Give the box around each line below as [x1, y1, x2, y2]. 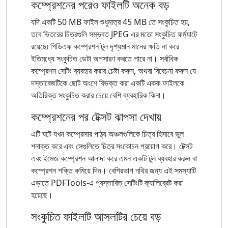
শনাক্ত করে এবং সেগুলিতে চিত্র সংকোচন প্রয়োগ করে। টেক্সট [31, 140, 192, 152]
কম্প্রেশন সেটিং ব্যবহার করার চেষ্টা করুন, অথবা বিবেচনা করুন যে [31, 65, 196, 76]
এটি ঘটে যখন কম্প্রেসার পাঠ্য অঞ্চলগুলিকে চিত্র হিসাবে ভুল [31, 128, 184, 139]
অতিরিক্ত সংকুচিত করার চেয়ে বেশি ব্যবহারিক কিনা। [31, 89, 166, 101]
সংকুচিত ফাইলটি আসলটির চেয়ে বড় [31, 208, 161, 224]
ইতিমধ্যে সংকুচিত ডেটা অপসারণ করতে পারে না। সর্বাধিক [31, 52, 178, 64]
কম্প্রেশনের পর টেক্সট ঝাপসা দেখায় [31, 108, 161, 125]
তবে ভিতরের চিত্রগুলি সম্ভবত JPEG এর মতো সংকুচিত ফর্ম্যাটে [31, 28, 197, 40]
